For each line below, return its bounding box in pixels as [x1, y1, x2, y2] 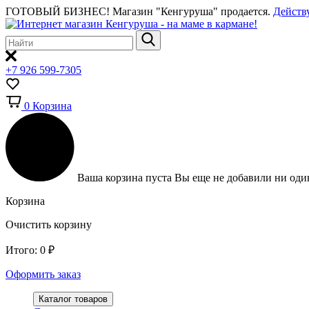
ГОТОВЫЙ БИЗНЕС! [6, 6, 112, 17]
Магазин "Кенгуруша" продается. [112, 6, 273, 17]
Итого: [6, 244, 37, 256]
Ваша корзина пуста [77, 172, 175, 183]
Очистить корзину [6, 219, 92, 230]
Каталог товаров [39, 294, 108, 304]
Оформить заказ [6, 268, 81, 280]
